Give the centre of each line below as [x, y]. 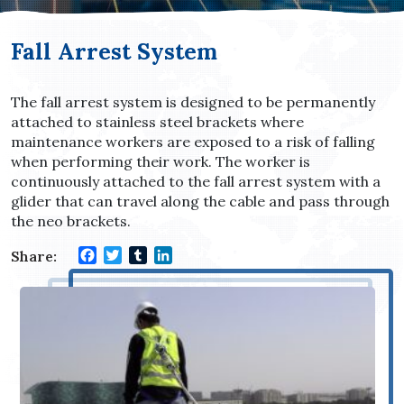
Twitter [146, 254]
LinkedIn [202, 254]
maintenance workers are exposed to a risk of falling [193, 142]
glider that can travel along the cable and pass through [200, 201]
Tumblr [170, 254]
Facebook [127, 254]
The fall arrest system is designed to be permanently [193, 102]
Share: [34, 257]
